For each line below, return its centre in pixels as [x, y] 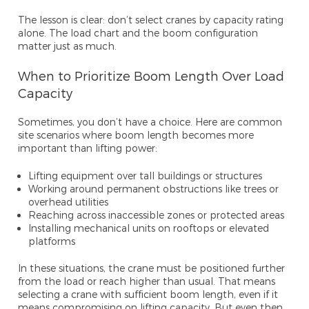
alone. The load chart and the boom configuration [138, 33]
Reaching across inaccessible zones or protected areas [157, 215]
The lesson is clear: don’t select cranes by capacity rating [151, 20]
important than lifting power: [88, 148]
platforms [52, 241]
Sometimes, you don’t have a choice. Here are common [150, 122]
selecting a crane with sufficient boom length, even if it [148, 295]
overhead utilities [69, 202]
